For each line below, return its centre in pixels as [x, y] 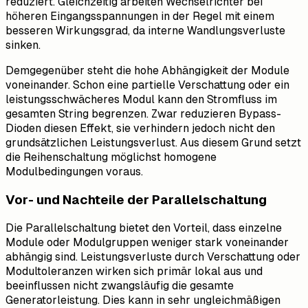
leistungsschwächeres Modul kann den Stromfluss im [141, 100]
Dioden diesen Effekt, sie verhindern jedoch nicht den [140, 129]
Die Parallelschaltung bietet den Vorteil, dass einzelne [144, 228]
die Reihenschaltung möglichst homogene [111, 157]
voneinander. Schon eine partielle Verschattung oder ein [147, 85]
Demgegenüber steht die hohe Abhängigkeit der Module [147, 71]
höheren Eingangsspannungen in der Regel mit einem [140, 16]
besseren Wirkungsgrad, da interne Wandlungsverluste [145, 31]
